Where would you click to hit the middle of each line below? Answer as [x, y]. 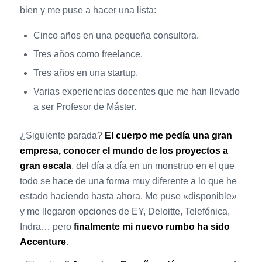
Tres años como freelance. [88, 54]
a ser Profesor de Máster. [85, 106]
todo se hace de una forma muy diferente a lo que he [128, 181]
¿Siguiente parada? [62, 135]
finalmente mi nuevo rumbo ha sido [151, 226]
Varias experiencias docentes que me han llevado [136, 91]
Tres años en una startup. [85, 73]
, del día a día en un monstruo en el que [153, 166]
